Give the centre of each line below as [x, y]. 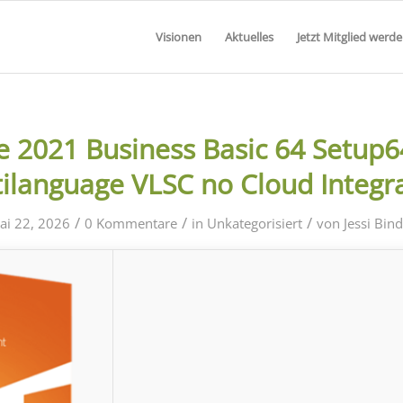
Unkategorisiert [254, 223]
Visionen [178, 37]
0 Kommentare [130, 223]
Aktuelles [249, 37]
